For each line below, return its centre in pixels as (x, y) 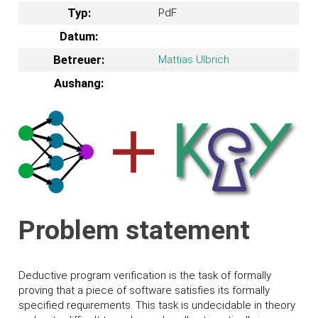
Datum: (79, 36)
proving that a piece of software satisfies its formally (144, 291)
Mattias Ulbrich (193, 59)
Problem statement (135, 230)
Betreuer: (79, 60)
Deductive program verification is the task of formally (145, 276)
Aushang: (79, 83)
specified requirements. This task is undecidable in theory (157, 306)
